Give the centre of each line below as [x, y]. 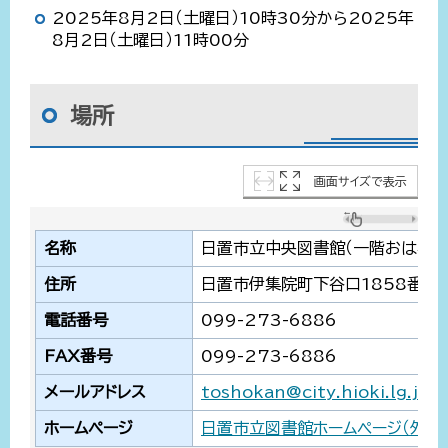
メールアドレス [95, 392]
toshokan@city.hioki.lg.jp [315, 392]
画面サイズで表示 [360, 181]
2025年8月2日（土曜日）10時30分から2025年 [233, 17]
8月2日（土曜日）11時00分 [150, 39]
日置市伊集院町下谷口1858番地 [320, 284]
